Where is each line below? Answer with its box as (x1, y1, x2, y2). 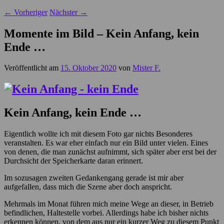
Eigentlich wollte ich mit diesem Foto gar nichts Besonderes (4, 129, 192, 138)
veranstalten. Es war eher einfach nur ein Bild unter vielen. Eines (4, 138, 208, 147)
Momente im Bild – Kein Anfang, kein (4, 26, 199, 40)
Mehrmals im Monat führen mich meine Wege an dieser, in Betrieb (4, 199, 213, 208)
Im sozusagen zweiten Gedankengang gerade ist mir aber (4, 173, 183, 182)
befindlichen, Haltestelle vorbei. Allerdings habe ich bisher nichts (4, 208, 208, 217)
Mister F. (132, 63, 160, 72)
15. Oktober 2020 (60, 63, 116, 72)
